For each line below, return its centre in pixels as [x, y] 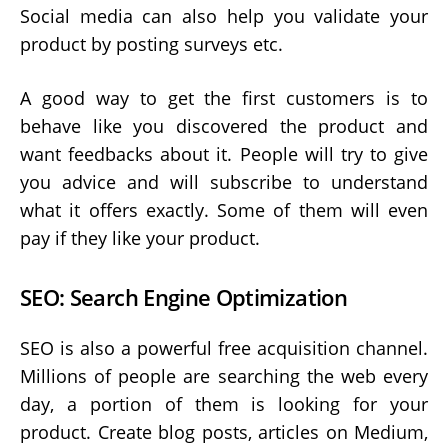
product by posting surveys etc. [151, 43]
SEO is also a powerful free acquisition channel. [224, 347]
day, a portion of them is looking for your [224, 403]
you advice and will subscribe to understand [224, 181]
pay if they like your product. [140, 237]
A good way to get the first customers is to [224, 97]
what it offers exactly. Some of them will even [224, 209]
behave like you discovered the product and [224, 125]
